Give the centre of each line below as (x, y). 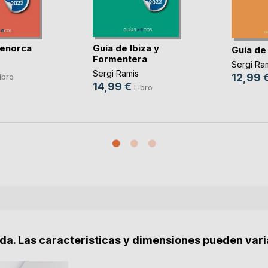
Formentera (120, 59)
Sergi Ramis (115, 74)
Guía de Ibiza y (126, 48)
